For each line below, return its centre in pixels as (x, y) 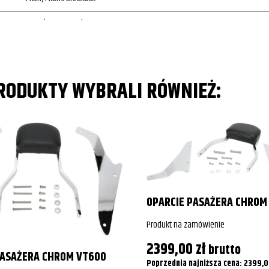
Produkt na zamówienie (186, 225)
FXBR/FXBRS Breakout (61, 23)
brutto (225, 250)
